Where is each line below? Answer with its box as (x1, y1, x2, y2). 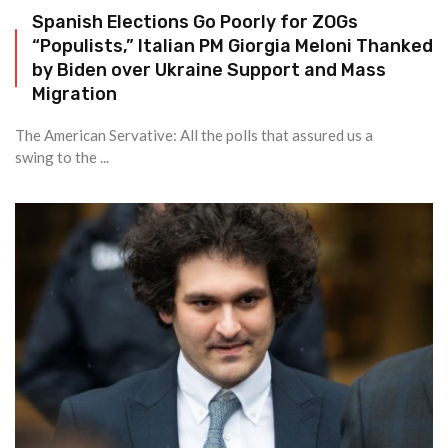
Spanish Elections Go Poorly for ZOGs (32, 11, 358, 32)
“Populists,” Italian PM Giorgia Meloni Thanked (32, 35, 433, 56)
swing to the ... (15, 148, 109, 166)
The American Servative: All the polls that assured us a (15, 126, 373, 144)
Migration (32, 83, 117, 104)
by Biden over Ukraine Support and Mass (32, 59, 386, 80)
